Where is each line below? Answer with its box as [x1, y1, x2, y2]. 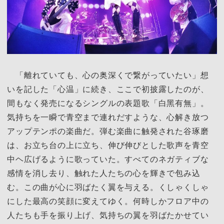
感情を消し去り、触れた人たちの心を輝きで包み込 [7, 167, 200, 178]
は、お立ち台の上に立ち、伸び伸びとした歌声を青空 [7, 139, 209, 150]
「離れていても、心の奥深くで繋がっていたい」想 [7, 69, 209, 80]
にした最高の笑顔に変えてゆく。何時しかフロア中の [7, 195, 209, 206]
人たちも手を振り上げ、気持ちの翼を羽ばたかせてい [7, 209, 209, 220]
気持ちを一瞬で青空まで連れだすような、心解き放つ [7, 111, 209, 122]
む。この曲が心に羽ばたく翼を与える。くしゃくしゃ [7, 181, 209, 192]
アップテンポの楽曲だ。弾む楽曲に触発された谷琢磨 [7, 125, 209, 136]
